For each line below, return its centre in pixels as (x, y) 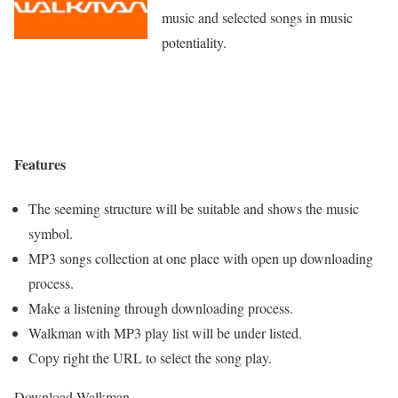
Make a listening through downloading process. (161, 307)
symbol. (51, 233)
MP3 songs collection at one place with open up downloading (201, 258)
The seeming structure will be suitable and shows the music (194, 208)
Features (40, 164)
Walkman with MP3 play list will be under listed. (165, 332)
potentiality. (194, 42)
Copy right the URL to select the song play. (150, 357)
